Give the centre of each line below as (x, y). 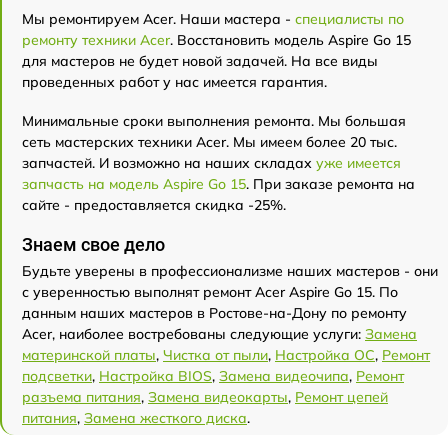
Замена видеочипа (284, 376)
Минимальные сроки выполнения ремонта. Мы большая (214, 121)
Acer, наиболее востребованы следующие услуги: (193, 334)
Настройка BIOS (155, 376)
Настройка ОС (325, 355)
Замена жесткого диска (165, 418)
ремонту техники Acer (96, 40)
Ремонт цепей (341, 397)
